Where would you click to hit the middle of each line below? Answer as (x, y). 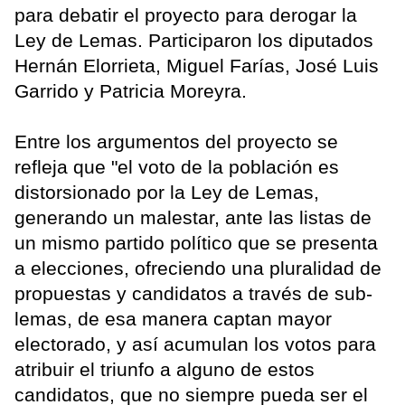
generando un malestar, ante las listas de (193, 217)
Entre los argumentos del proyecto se (176, 141)
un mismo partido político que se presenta (196, 242)
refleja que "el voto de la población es (177, 166)
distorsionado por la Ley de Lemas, (167, 192)
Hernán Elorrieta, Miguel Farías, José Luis (197, 65)
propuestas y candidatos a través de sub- (193, 293)
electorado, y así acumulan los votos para (195, 344)
